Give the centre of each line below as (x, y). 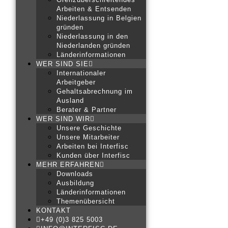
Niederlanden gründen (93, 45)
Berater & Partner (86, 109)
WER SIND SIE (62, 64)
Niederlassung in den (92, 36)
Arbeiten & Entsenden (94, 9)
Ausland (70, 100)
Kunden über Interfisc (93, 155)
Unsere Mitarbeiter (88, 137)
